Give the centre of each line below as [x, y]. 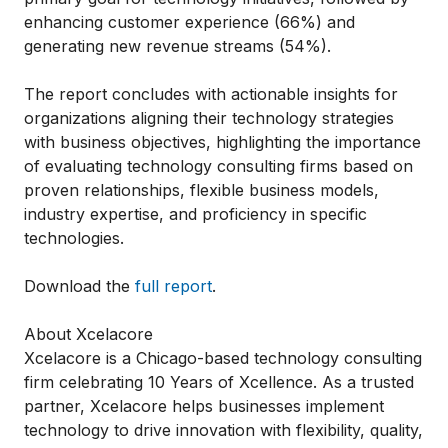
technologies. [74, 238]
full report [173, 286]
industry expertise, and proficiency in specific [195, 214]
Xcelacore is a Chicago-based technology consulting [223, 358]
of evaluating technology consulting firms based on [218, 166]
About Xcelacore [88, 334]
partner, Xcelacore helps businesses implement [204, 406]
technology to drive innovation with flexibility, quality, [223, 430]
